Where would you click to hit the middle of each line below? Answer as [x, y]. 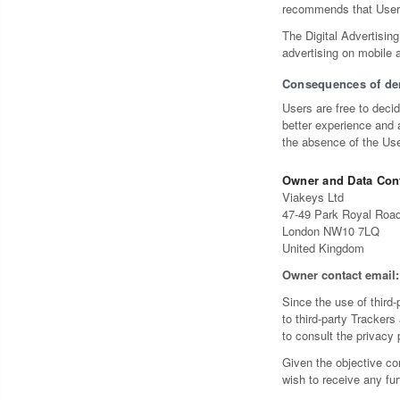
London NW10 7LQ [330, 231]
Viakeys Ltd [312, 197]
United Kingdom [323, 248]
